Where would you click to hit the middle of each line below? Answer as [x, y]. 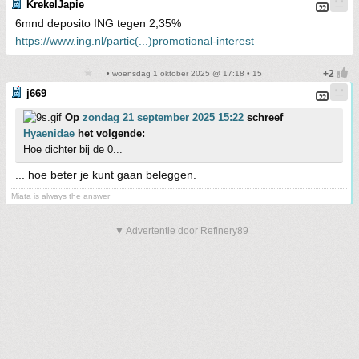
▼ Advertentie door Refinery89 [182, 230]
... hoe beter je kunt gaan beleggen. [106, 174]
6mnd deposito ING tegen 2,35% [98, 23]
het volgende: [110, 133]
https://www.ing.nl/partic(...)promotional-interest [135, 40]
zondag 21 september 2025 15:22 [163, 117]
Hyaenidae [49, 133]
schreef [263, 117]
